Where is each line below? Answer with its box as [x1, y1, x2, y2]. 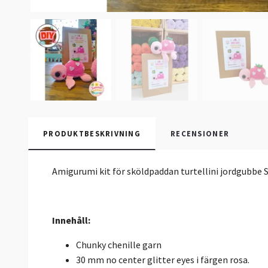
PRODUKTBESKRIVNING [43, 128, 141, 138]
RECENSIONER [170, 128, 230, 138]
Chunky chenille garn [76, 238, 163, 251]
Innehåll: [52, 214, 90, 226]
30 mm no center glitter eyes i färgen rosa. [76, 253, 251, 266]
